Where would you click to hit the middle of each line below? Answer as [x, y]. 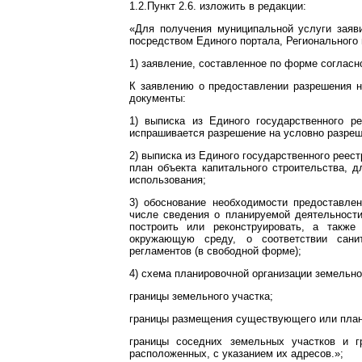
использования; [168, 180]
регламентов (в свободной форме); [215, 251]
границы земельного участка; [201, 296]
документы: [158, 98]
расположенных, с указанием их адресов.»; [236, 354]
